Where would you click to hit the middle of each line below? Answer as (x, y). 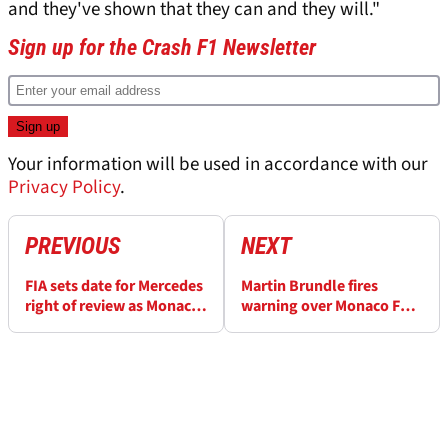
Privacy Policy (64, 188)
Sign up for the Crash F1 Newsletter (162, 48)
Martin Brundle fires (309, 286)
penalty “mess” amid (315, 326)
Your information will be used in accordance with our (218, 165)
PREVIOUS (73, 246)
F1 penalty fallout (86, 326)
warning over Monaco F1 (324, 306)
